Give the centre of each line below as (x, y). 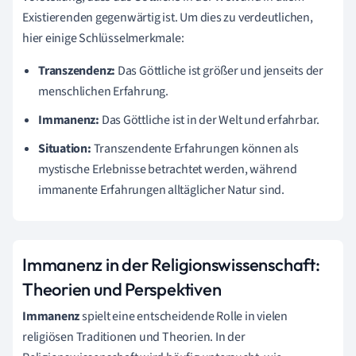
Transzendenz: (77, 70)
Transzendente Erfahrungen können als (195, 148)
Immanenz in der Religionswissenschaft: (171, 264)
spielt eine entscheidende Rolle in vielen (184, 316)
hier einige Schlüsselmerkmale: (103, 38)
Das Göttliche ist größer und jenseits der (219, 70)
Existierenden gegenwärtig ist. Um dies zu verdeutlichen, (168, 17)
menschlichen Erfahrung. (103, 91)
